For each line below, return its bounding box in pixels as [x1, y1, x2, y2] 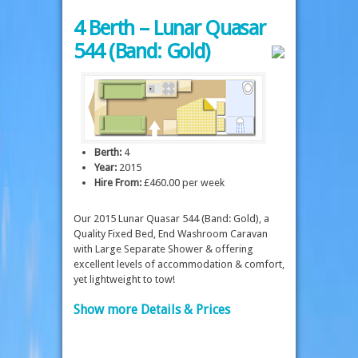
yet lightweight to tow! [74, 272, 175, 285]
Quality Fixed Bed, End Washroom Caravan [74, 227, 268, 240]
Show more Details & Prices [74, 302, 230, 318]
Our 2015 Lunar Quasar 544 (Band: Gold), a [74, 212, 269, 225]
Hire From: [94, 176, 141, 189]
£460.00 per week [141, 176, 225, 189]
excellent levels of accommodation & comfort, [74, 257, 284, 270]
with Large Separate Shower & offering [74, 242, 253, 255]
